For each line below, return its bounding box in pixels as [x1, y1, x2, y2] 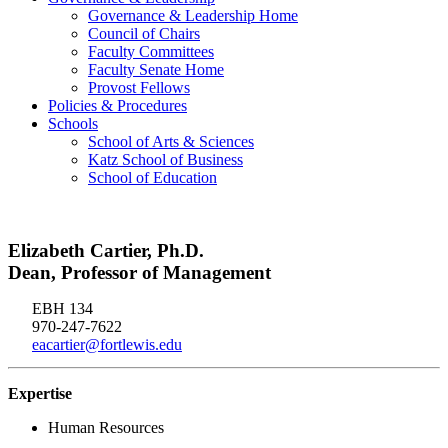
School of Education [88, 169, 217, 187]
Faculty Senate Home [88, 61, 224, 79]
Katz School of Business [88, 151, 243, 169]
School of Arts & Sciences [88, 133, 254, 151]
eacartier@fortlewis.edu [32, 335, 182, 353]
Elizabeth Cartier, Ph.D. [8, 239, 204, 261]
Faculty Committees [88, 43, 214, 61]
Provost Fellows [88, 79, 190, 97]
